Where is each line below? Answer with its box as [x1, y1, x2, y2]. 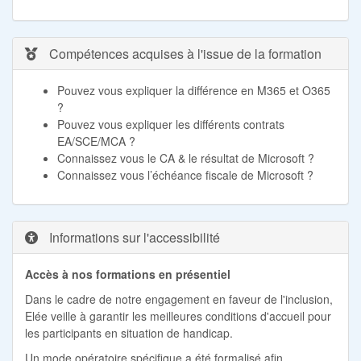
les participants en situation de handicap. [25, 324, 233, 341]
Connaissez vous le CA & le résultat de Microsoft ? [57, 149, 314, 166]
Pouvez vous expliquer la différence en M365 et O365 [57, 81, 330, 98]
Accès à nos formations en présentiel [25, 265, 230, 282]
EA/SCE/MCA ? [57, 132, 135, 149]
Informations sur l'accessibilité [46, 227, 220, 247]
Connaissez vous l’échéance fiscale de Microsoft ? [57, 166, 313, 183]
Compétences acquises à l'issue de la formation [46, 44, 322, 63]
